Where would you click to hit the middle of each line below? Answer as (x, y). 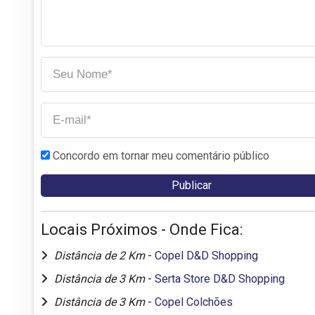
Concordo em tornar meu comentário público (161, 155)
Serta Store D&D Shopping (220, 278)
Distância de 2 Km (101, 255)
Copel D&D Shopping (206, 255)
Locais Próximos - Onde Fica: (142, 229)
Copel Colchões (194, 302)
